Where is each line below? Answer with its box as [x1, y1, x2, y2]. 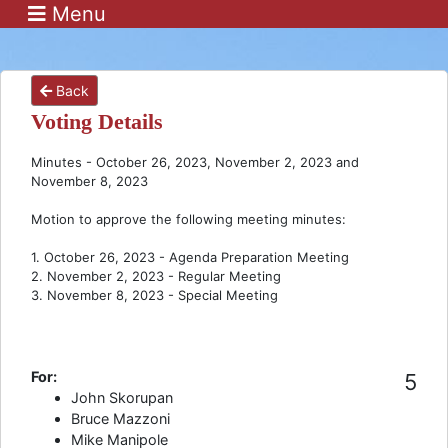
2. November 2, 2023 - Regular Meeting [31, 268, 281, 284]
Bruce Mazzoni [71, 410, 170, 427]
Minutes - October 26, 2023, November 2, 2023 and [31, 154, 359, 170]
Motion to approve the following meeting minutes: [31, 211, 346, 227]
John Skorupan [71, 389, 173, 406]
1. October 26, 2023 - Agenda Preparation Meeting [31, 249, 349, 265]
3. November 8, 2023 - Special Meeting [31, 287, 278, 303]
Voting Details [31, 110, 163, 134]
